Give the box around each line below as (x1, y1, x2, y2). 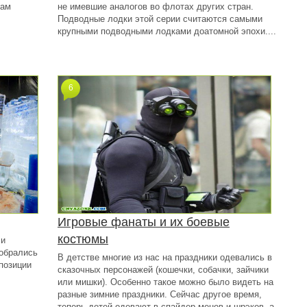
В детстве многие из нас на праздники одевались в (58, 252, 272, 262)
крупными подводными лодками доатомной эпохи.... (58, 26, 276, 36)
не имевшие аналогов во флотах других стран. (58, 1, 254, 12)
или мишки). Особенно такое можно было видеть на (58, 277, 273, 287)
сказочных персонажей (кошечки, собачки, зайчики (58, 265, 269, 275)
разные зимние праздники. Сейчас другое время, (58, 289, 262, 299)
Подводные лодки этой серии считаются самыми (58, 14, 262, 24)
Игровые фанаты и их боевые (58, 215, 230, 229)
